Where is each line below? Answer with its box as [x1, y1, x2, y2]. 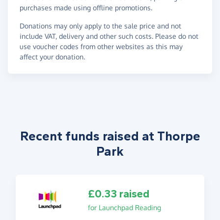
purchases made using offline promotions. [20, 3, 152, 12]
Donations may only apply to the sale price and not [20, 21, 181, 30]
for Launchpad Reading [87, 203, 161, 212]
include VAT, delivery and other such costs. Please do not [20, 31, 198, 40]
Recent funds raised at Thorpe [20, 128, 200, 144]
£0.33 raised [87, 187, 149, 200]
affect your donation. [20, 52, 85, 61]
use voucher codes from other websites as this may [20, 42, 183, 51]
